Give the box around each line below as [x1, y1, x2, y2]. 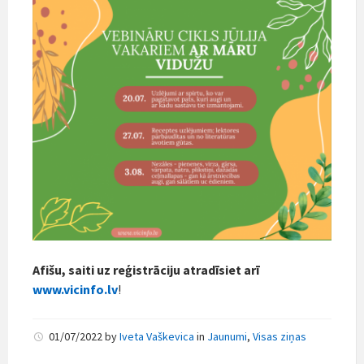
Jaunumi [207, 328, 247, 344]
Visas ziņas [253, 328, 306, 344]
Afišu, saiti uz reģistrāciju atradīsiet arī [32, 261, 259, 278]
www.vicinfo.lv [32, 280, 118, 297]
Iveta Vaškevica [119, 328, 194, 344]
